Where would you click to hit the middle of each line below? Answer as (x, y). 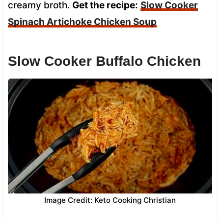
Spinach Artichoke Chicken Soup (82, 22)
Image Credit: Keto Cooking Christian (110, 200)
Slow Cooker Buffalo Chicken (104, 61)
